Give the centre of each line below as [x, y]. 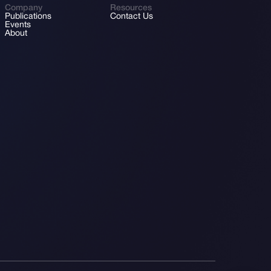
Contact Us [132, 17]
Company [24, 8]
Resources [131, 8]
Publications [28, 17]
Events [18, 25]
